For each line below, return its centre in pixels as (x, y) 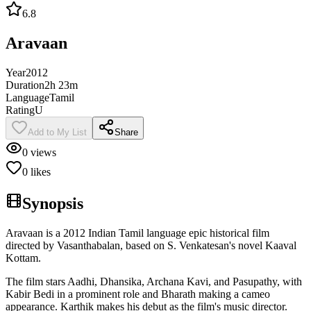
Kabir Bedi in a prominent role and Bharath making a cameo (138, 294)
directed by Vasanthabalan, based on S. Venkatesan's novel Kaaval (151, 245)
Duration (25, 85)
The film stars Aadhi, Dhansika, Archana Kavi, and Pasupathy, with (154, 281)
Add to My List (57, 132)
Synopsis (53, 203)
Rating (20, 110)
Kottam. (23, 258)
